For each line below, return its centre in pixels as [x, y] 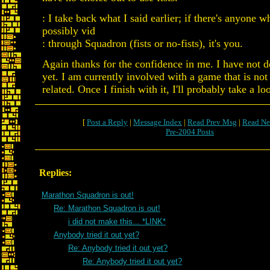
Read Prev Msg [212, 122]
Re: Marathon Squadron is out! [107, 208]
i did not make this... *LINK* [117, 221]
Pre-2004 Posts [190, 132]
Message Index [158, 122]
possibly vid [69, 31]
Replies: [55, 173]
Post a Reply [107, 122]
